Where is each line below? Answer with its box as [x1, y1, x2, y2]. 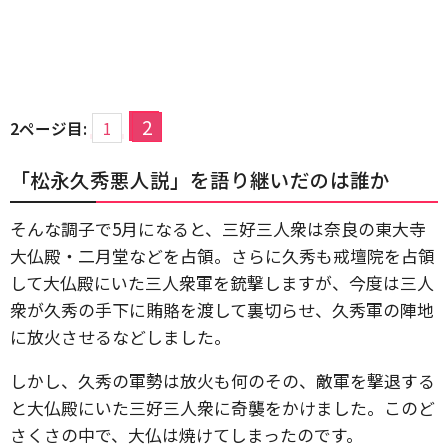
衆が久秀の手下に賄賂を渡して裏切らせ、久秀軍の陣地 [10, 297, 434, 322]
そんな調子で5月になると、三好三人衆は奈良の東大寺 [10, 216, 426, 241]
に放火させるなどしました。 [10, 324, 231, 349]
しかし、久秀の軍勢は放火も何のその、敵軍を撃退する [10, 368, 435, 393]
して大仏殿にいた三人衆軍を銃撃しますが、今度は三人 [10, 270, 434, 295]
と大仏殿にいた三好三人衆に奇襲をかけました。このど [10, 395, 435, 420]
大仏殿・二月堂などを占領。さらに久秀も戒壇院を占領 [10, 243, 435, 268]
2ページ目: [10, 117, 87, 139]
